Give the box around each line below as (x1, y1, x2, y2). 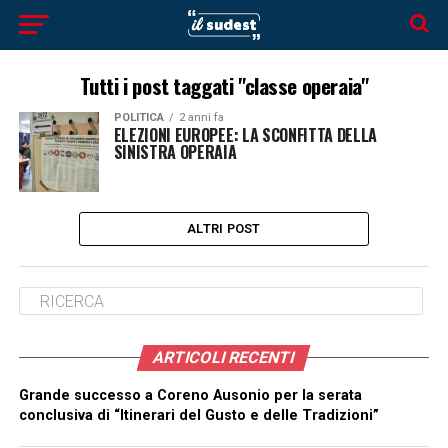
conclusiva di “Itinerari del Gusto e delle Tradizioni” (18, 407, 379, 424)
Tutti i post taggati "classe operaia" (79, 70, 369, 101)
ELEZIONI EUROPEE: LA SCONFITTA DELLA (113, 123, 378, 147)
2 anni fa (178, 111, 224, 124)
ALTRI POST (187, 221, 261, 236)
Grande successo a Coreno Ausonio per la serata (18, 387, 362, 404)
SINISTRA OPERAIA (113, 140, 237, 164)
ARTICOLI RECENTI (151, 348, 298, 367)
